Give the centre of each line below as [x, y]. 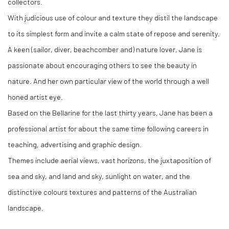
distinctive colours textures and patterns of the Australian [102, 191]
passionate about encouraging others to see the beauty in [102, 65]
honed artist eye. [35, 96]
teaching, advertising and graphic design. [75, 144]
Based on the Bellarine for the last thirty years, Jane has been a [110, 112]
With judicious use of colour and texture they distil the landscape [113, 17]
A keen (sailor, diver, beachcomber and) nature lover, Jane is [105, 49]
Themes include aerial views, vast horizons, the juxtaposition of [109, 160]
